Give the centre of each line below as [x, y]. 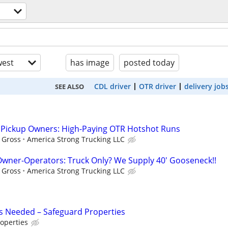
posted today [149, 63]
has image [90, 63]
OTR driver [157, 86]
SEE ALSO [69, 86]
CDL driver [112, 86]
